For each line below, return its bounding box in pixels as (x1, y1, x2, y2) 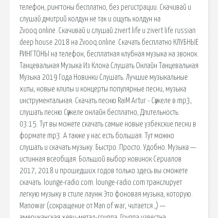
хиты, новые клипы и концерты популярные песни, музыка (19, 85, 186, 93)
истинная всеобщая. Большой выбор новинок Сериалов (19, 155, 182, 163)
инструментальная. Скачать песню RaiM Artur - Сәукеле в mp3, (19, 96, 192, 105)
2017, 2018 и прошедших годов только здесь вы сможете (19, 166, 188, 175)
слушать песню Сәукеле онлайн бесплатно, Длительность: (19, 108, 180, 116)
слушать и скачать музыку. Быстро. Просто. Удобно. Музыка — (19, 143, 196, 151)
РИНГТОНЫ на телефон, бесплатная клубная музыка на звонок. (19, 50, 199, 58)
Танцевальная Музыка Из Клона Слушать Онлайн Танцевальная (19, 61, 199, 70)
